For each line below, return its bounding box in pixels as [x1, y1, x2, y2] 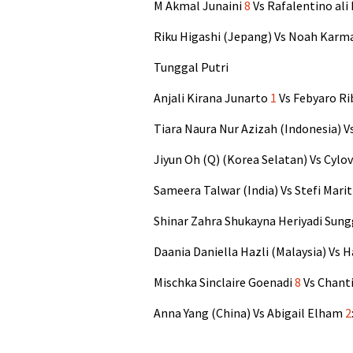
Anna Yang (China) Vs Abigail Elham [154, 305, 345, 321]
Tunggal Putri [154, 59, 229, 76]
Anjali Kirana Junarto [154, 90, 270, 106]
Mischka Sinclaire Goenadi [154, 274, 295, 291]
